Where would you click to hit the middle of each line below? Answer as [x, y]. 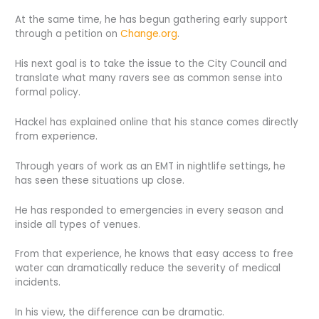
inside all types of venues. [78, 224]
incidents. [38, 283]
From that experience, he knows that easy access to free [155, 254]
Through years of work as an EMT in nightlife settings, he [151, 166]
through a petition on [68, 34]
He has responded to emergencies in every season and [150, 210]
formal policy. [48, 92]
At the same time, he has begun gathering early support [152, 20]
